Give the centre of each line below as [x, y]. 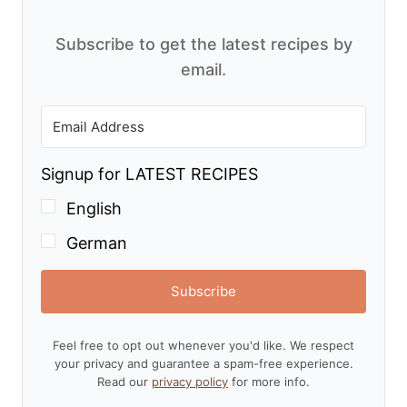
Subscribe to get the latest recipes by [203, 45]
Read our [124, 382]
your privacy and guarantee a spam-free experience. [203, 364]
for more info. [269, 382]
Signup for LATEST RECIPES [149, 174]
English [94, 209]
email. [203, 70]
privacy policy [190, 382]
